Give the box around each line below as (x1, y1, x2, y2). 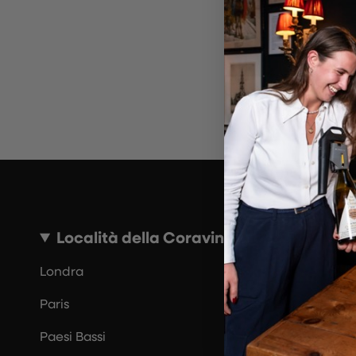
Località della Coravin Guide (56, 226, 274, 248)
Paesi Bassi (40, 327, 106, 344)
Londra (40, 262, 83, 279)
